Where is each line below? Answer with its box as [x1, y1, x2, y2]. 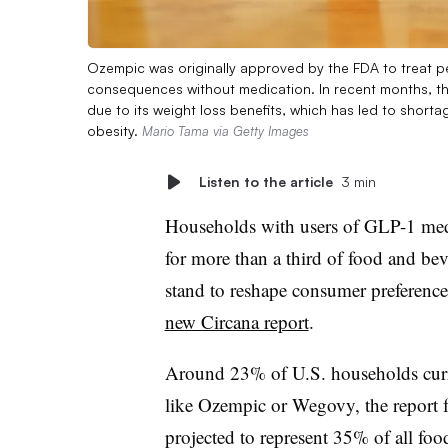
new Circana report [164, 308, 309, 334]
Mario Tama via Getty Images [142, 122, 309, 139]
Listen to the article [198, 172, 333, 190]
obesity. [87, 121, 142, 139]
